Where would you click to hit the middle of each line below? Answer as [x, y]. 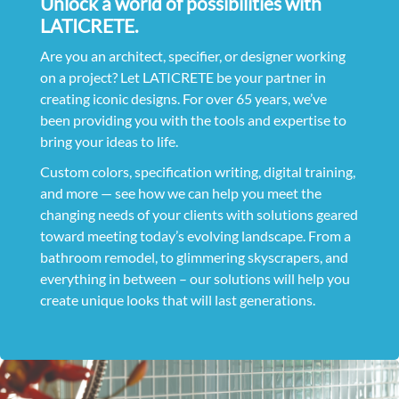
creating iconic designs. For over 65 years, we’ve [183, 98]
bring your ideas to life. [109, 141]
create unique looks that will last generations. [177, 299]
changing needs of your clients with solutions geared [199, 214]
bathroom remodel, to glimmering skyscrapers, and [194, 256]
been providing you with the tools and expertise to [193, 119]
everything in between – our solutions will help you [195, 278]
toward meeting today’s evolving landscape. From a [195, 235]
